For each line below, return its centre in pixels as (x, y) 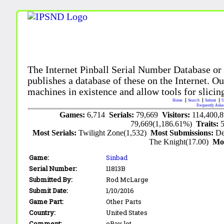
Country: (42, 212)
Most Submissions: (183, 132)
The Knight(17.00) (181, 141)
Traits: (208, 123)
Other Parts (124, 201)
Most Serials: (56, 132)
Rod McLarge (127, 179)
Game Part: (46, 201)
